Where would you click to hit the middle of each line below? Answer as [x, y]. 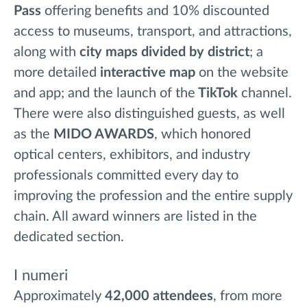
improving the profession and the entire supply [153, 196]
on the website [242, 73]
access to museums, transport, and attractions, [153, 32]
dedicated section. [69, 237]
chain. [33, 217]
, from [232, 296]
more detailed [57, 73]
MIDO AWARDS [104, 135]
